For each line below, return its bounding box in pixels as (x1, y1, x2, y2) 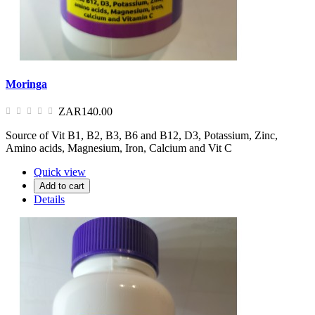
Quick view (34, 166, 86, 179)
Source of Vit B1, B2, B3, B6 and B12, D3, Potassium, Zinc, (6, 129, 278, 142)
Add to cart (39, 181, 84, 192)
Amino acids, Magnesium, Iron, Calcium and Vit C (6, 142, 232, 155)
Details (34, 193, 65, 206)
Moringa (6, 77, 47, 90)
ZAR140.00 (58, 105, 112, 118)
